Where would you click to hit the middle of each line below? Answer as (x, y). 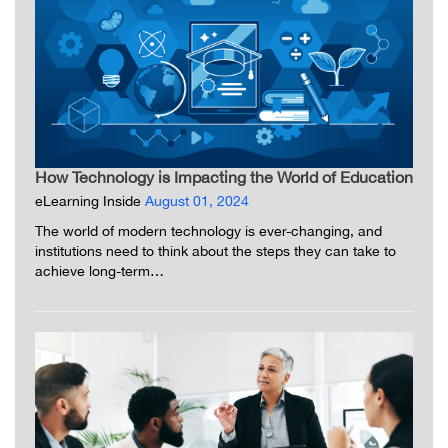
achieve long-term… (99, 271)
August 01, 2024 (195, 201)
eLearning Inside (88, 201)
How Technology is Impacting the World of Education (224, 177)
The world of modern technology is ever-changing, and (208, 231)
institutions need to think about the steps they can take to (215, 251)
